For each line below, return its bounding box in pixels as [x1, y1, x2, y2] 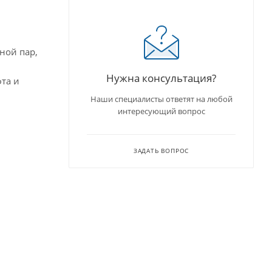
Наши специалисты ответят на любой [90, 93, 233, 104]
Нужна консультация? [106, 70, 216, 85]
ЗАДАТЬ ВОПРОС [133, 146, 189, 155]
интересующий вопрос [117, 105, 205, 117]
